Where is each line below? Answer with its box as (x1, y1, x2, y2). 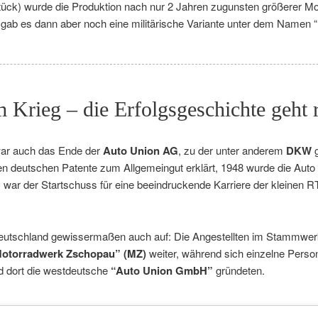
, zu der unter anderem (178, 143, 286, 158)
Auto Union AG (103, 143, 178, 159)
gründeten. (213, 262, 265, 278)
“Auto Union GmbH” (111, 262, 213, 278)
